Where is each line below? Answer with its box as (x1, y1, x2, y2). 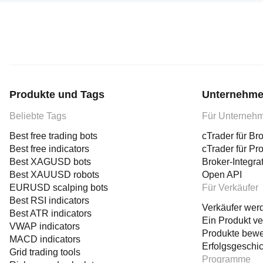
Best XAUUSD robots (9, 170, 99, 180)
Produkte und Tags (9, 89, 104, 100)
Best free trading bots (9, 131, 97, 141)
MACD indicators (9, 234, 80, 244)
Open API (202, 170, 242, 180)
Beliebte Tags (9, 111, 66, 121)
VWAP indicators (9, 221, 80, 231)
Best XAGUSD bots (9, 157, 91, 167)
